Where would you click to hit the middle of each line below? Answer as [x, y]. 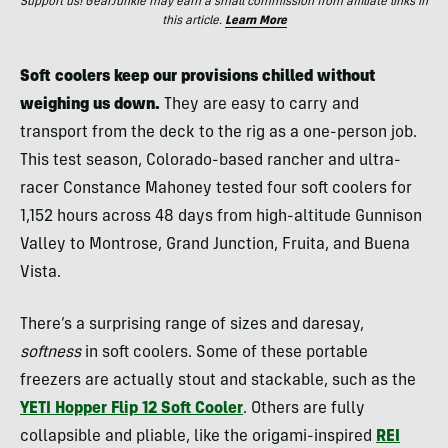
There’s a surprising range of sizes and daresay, [192, 325]
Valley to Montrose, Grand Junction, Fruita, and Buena [215, 245]
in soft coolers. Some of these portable [226, 353]
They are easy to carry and [261, 105]
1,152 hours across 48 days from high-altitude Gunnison [221, 217]
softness [52, 353]
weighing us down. [92, 105]
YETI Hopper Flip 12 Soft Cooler [131, 409]
